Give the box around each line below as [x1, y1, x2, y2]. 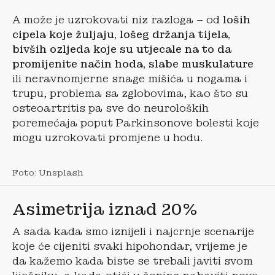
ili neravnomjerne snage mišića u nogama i [12, 72, 247, 85]
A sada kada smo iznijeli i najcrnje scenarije [12, 225, 254, 238]
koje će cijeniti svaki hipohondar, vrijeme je [12, 239, 247, 253]
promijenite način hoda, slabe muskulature [12, 57, 254, 71]
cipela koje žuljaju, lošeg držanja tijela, [12, 28, 230, 41]
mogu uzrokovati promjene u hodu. [12, 131, 203, 144]
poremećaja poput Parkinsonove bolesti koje [12, 116, 259, 130]
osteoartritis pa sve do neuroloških [12, 101, 209, 115]
